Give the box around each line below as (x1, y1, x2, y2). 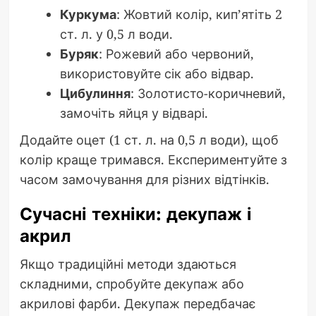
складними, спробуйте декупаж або (19, 275, 244, 293)
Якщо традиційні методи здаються (19, 255, 236, 273)
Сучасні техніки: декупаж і (19, 202, 252, 227)
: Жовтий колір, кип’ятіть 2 (116, 6, 282, 23)
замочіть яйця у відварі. (59, 104, 208, 122)
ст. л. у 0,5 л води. (59, 25, 173, 43)
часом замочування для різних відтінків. (19, 171, 269, 188)
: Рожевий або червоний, (98, 45, 254, 63)
